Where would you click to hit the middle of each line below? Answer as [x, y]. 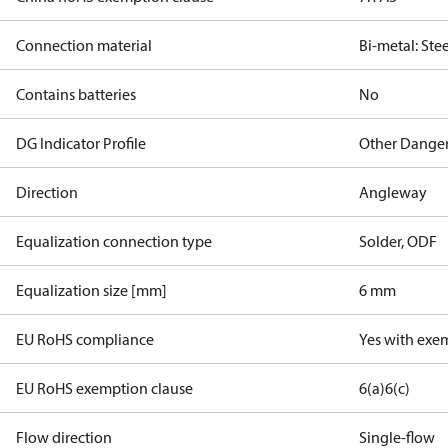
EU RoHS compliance [85, 339]
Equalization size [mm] [91, 290]
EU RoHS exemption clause [104, 388]
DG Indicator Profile [81, 143]
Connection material [84, 45]
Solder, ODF [398, 241]
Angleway [393, 192]
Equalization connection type [114, 241]
